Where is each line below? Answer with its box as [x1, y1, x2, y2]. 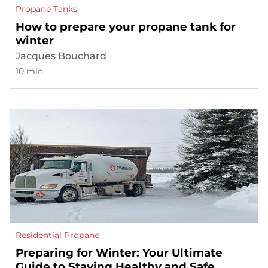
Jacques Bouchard [16, 50, 106, 62]
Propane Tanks [16, 4, 77, 15]
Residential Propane [16, 230, 99, 241]
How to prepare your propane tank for [16, 20, 236, 34]
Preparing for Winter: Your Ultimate [16, 246, 223, 260]
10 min [16, 66, 43, 77]
